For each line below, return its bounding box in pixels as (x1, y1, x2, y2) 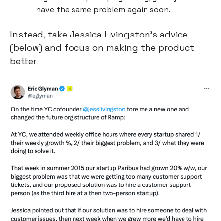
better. (10, 55, 38, 67)
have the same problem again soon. (36, 4, 171, 15)
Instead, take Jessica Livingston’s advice (10, 28, 187, 40)
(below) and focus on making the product (10, 41, 194, 53)
